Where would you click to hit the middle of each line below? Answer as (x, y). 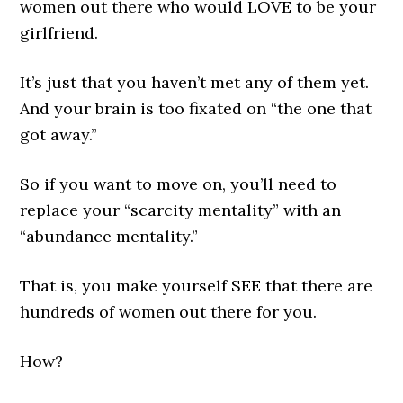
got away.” (59, 135)
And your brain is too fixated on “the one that (196, 109)
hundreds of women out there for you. (169, 312)
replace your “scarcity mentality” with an (181, 210)
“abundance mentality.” (109, 237)
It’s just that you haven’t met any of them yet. (195, 83)
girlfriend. (59, 33)
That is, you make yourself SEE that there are (197, 286)
